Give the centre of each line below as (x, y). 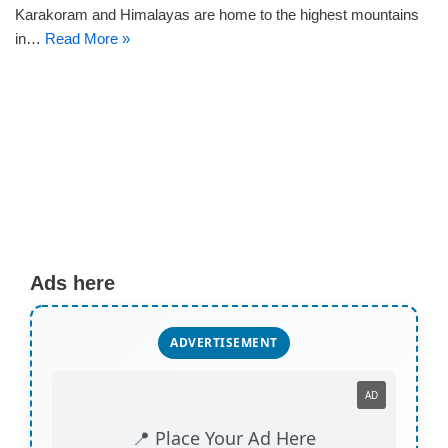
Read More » (87, 38)
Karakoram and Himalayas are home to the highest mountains (217, 14)
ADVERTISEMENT (224, 342)
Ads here (72, 283)
